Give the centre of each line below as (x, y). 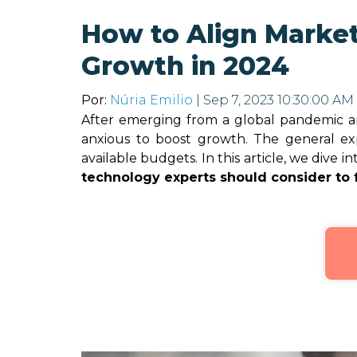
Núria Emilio (151, 100)
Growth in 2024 (185, 66)
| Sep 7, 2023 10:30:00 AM (273, 100)
